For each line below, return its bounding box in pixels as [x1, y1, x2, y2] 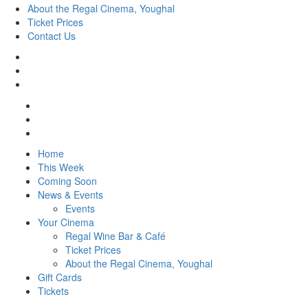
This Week [38, 160, 84, 174]
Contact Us [27, 29, 76, 43]
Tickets [38, 284, 69, 298]
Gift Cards [38, 270, 82, 284]
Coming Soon [38, 174, 97, 188]
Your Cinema [38, 215, 94, 229]
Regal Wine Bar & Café [65, 229, 166, 243]
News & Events [38, 188, 103, 201]
